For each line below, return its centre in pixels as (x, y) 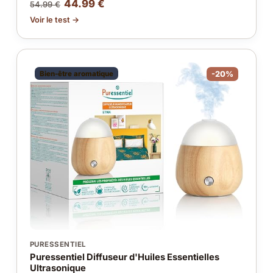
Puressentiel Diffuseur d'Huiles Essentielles (124, 257)
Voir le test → (54, 19)
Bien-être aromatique (76, 73)
